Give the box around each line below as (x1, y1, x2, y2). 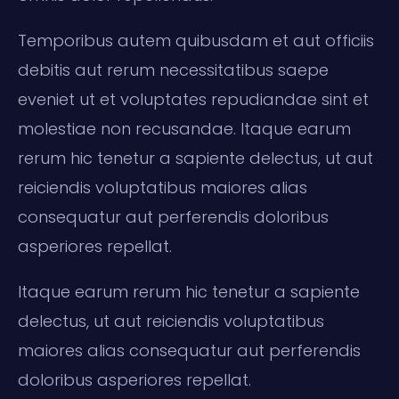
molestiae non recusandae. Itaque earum (18, 117, 351, 140)
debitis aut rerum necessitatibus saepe (18, 58, 329, 81)
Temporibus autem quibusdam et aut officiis (18, 28, 374, 52)
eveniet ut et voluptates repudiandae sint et (18, 87, 369, 110)
